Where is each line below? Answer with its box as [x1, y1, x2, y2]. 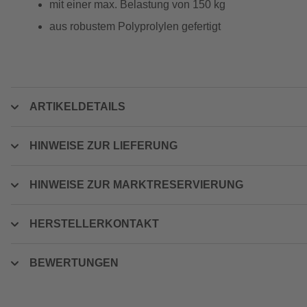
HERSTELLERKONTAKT [29, 218, 159, 230]
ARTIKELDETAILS [29, 101, 125, 112]
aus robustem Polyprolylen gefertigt [49, 21, 221, 32]
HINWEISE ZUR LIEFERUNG [29, 140, 177, 151]
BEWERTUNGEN [29, 257, 119, 269]
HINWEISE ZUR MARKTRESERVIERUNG [29, 179, 243, 191]
